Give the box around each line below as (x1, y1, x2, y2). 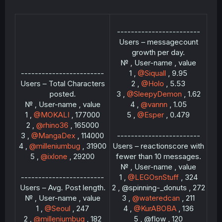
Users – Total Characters (20, 79, 105, 88)
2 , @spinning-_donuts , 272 (111, 183, 205, 192)
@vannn (140, 100, 167, 109)
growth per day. (132, 48, 185, 57)
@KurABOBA (133, 204, 176, 213)
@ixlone (41, 152, 67, 161)
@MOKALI (33, 110, 69, 119)
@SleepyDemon (126, 89, 182, 99)
